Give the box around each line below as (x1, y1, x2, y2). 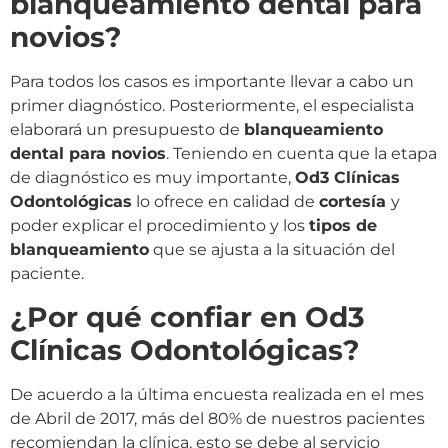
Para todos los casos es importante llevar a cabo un (10, 72, 414, 92)
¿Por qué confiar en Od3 (10, 299, 365, 334)
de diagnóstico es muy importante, (10, 168, 295, 188)
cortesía (319, 192, 391, 212)
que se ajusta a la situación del (149, 240, 395, 260)
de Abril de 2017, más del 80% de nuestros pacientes (10, 408, 425, 428)
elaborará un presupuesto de (10, 120, 244, 140)
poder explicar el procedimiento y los (10, 216, 309, 236)
